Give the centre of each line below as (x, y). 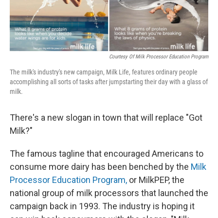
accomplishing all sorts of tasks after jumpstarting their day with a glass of (109, 82)
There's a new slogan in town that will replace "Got (106, 118)
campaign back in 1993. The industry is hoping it (102, 206)
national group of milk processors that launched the (109, 193)
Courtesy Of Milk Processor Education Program (159, 57)
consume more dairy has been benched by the (100, 167)
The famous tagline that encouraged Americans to (107, 154)
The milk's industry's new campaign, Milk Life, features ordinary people (104, 72)
